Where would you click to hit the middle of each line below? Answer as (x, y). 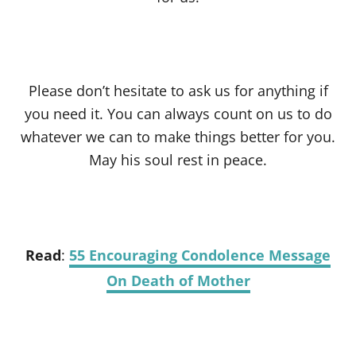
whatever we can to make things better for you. (178, 136)
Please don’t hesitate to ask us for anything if (178, 90)
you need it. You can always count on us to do (178, 113)
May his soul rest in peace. (178, 159)
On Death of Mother (178, 280)
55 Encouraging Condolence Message (200, 255)
